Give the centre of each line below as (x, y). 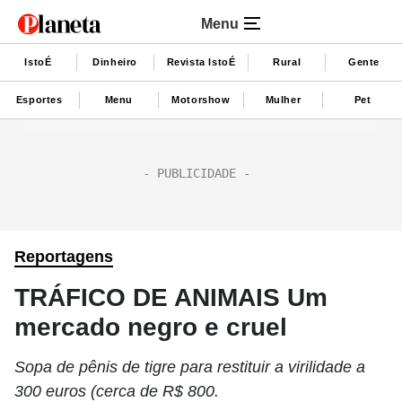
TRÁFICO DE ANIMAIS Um (171, 297)
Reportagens (64, 257)
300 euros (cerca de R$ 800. (117, 391)
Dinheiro (115, 61)
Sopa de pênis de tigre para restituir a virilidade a (190, 367)
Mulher (283, 99)
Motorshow (201, 99)
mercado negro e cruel (151, 327)
